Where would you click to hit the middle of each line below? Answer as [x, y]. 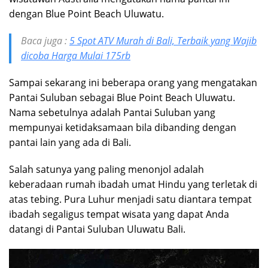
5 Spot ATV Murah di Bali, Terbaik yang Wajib [163, 40]
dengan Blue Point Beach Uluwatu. [86, 13]
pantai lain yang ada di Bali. [70, 142]
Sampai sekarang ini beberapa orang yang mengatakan [133, 82]
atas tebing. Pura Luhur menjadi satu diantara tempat [130, 199]
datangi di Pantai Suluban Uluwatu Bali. [97, 229]
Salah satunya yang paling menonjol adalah [106, 169]
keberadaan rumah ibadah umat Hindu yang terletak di [133, 184]
